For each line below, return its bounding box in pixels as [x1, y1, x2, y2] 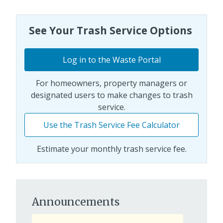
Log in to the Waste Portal [62, 54, 161, 66]
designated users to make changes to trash [30, 90, 193, 101]
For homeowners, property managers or [36, 78, 187, 89]
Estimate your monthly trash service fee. [36, 143, 187, 155]
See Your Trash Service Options [28, 23, 195, 37]
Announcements [32, 195, 119, 209]
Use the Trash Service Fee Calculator [43, 119, 180, 131]
